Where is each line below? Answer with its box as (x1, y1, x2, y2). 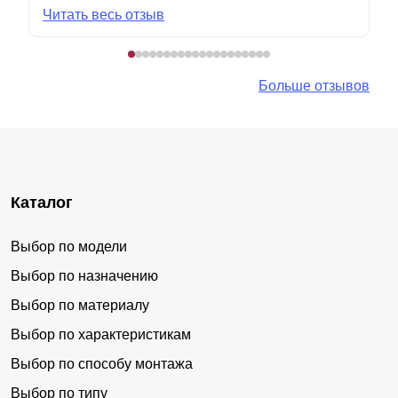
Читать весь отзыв (43, 6, 164, 22)
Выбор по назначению (11, 267, 158, 283)
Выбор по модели (11, 238, 127, 254)
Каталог (11, 193, 73, 211)
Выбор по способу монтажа (11, 355, 193, 371)
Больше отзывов (259, 77, 370, 93)
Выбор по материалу (11, 297, 149, 313)
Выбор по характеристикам (11, 326, 191, 342)
